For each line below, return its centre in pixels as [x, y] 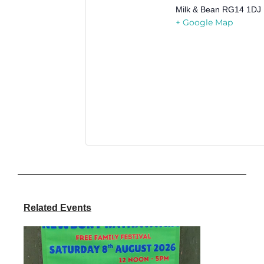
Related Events [57, 208]
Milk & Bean [197, 10]
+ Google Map [204, 23]
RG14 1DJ [241, 10]
